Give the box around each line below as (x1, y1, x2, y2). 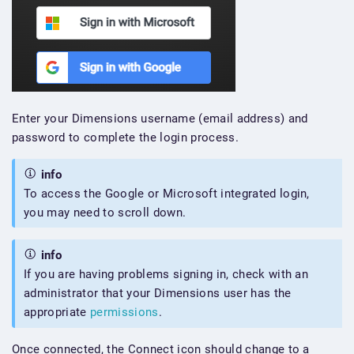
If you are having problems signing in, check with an (24, 267, 309, 281)
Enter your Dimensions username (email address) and (12, 111, 308, 126)
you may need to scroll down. (24, 205, 186, 220)
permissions (89, 305, 159, 319)
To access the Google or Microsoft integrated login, (24, 186, 310, 201)
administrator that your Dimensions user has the (24, 286, 292, 300)
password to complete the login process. (12, 130, 239, 145)
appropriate (24, 305, 90, 319)
